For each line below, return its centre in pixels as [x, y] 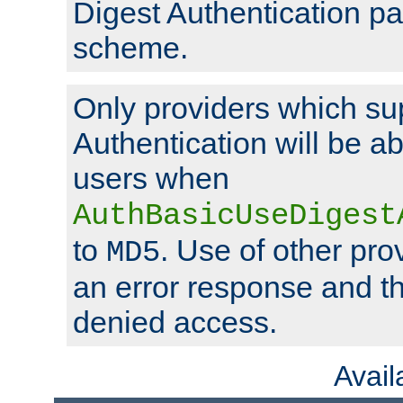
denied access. [175, 322]
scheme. [130, 48]
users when [151, 179]
